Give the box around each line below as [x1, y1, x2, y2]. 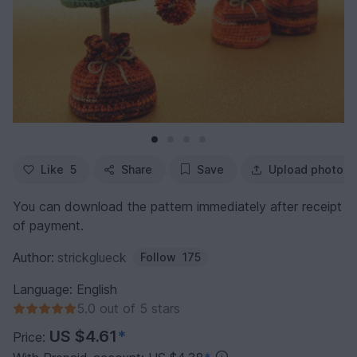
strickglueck [57, 249, 127, 265]
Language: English [13, 280, 117, 297]
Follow [140, 249, 176, 264]
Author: [13, 249, 54, 265]
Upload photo [269, 162, 343, 176]
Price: [13, 328, 49, 345]
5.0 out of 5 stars [76, 300, 180, 316]
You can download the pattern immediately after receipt [13, 198, 342, 214]
